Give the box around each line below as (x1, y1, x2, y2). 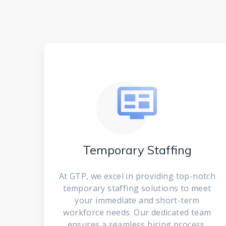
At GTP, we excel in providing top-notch (59, 171, 216, 182)
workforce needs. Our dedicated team (63, 207, 211, 218)
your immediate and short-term (75, 195, 200, 206)
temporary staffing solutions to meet (63, 183, 211, 194)
